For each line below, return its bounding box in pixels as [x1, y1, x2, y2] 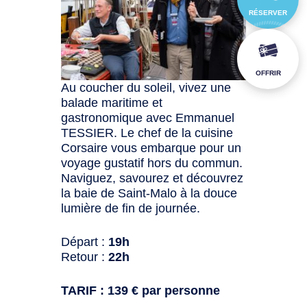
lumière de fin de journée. [61, 201, 201, 216]
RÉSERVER [249, 8, 287, 16]
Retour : [61, 250, 106, 265]
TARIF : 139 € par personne [61, 284, 221, 298]
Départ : [61, 235, 109, 249]
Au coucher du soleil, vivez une [61, 81, 232, 95]
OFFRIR [255, 69, 281, 77]
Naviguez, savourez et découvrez [61, 171, 244, 186]
